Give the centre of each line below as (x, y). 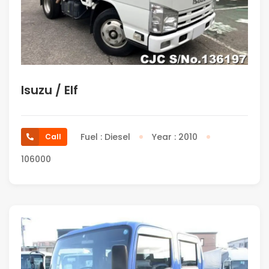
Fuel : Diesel (105, 137)
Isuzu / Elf (50, 90)
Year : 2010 (175, 137)
